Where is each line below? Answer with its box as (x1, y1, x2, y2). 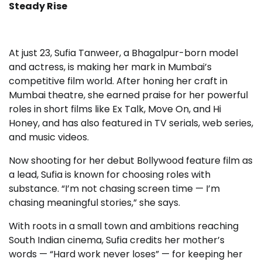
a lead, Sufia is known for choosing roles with (9, 167, 211, 181)
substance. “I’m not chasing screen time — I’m (9, 181, 220, 195)
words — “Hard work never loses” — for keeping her (9, 247, 243, 261)
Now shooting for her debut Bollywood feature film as (9, 153, 253, 167)
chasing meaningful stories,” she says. (9, 195, 180, 209)
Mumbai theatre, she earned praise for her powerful (9, 88, 248, 102)
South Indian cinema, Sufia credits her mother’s (9, 233, 225, 247)
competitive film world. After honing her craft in (9, 74, 227, 88)
